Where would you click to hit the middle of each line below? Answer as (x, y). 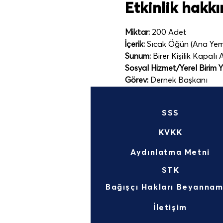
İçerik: (135, 44)
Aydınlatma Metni (170, 152)
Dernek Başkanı (178, 80)
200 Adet (168, 32)
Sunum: (138, 56)
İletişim (170, 207)
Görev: (136, 80)
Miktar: (137, 32)
